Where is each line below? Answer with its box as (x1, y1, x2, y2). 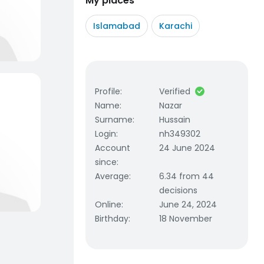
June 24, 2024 (159, 199, 217, 210)
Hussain (159, 114, 191, 126)
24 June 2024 (159, 142, 216, 154)
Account (95, 142, 130, 154)
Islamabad (93, 20, 140, 32)
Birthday (95, 213, 128, 225)
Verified (159, 85, 191, 97)
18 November (159, 213, 213, 225)
